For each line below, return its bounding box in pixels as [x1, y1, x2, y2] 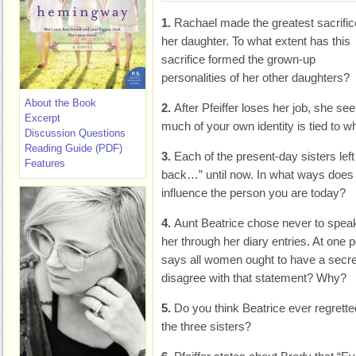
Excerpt [25, 112, 60, 124]
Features [25, 157, 65, 169]
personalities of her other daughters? [161, 71, 350, 84]
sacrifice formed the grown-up [161, 52, 315, 66]
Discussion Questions [25, 127, 126, 139]
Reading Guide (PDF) [25, 142, 122, 154]
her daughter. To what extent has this [161, 34, 350, 48]
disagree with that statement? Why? [161, 271, 346, 284]
